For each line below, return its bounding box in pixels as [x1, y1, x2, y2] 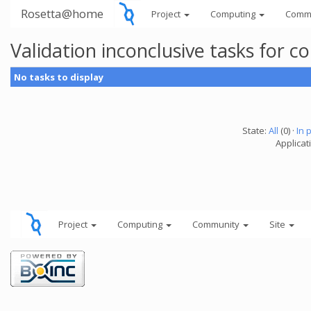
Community [192, 218, 242, 230]
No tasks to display [14, 71, 103, 83]
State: [242, 124, 269, 137]
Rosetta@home [21, 6, 103, 22]
